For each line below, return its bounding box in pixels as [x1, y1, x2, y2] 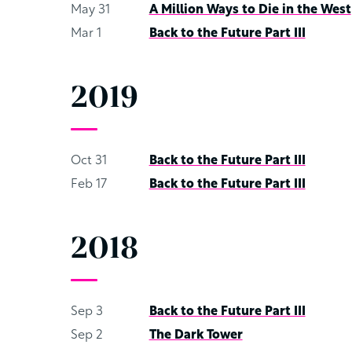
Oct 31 [70, 155, 107, 167]
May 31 [70, 4, 110, 16]
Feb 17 [70, 178, 107, 191]
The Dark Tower [148, 329, 243, 342]
